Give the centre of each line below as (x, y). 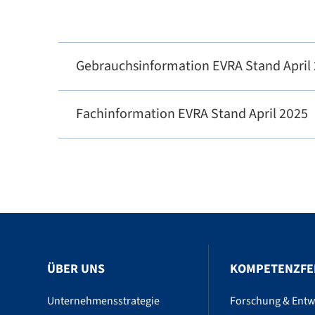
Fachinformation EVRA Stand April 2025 (192, 114)
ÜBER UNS (76, 269)
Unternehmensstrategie (104, 301)
